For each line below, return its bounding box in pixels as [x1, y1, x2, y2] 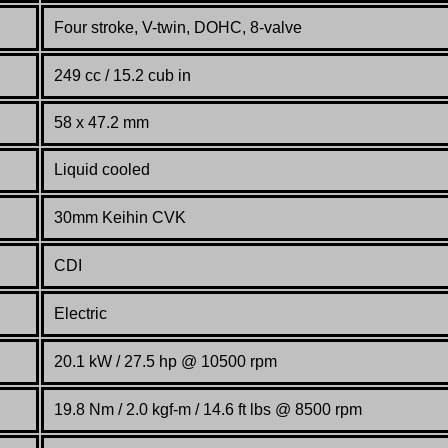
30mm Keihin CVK [54, 209, 186, 227]
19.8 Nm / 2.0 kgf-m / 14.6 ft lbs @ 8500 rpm [54, 401, 362, 419]
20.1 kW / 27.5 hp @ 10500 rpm [54, 353, 277, 371]
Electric [54, 305, 107, 323]
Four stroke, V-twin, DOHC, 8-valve [54, 19, 302, 37]
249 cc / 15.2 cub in [54, 67, 191, 85]
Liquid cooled [54, 161, 150, 179]
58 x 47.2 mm [54, 114, 149, 132]
